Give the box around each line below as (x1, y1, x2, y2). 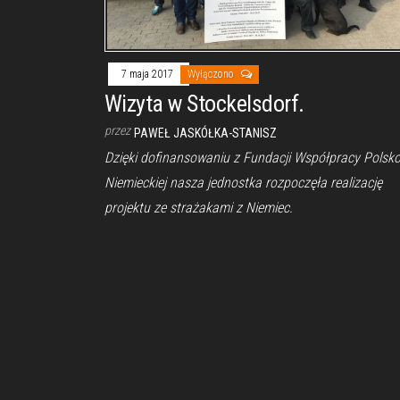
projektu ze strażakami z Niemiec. (104, 199, 293, 217)
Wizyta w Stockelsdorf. (104, 90, 304, 118)
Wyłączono (187, 68, 237, 81)
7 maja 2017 (121, 68, 176, 81)
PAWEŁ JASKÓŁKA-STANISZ (134, 126, 277, 141)
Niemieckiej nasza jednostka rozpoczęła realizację (104, 174, 382, 192)
